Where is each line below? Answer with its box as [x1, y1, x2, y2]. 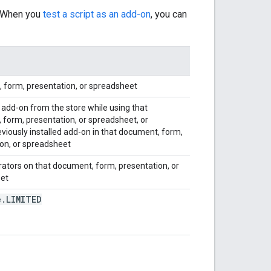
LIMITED [6, 193, 42, 205]
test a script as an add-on [43, 8, 151, 20]
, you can [151, 8, 187, 20]
